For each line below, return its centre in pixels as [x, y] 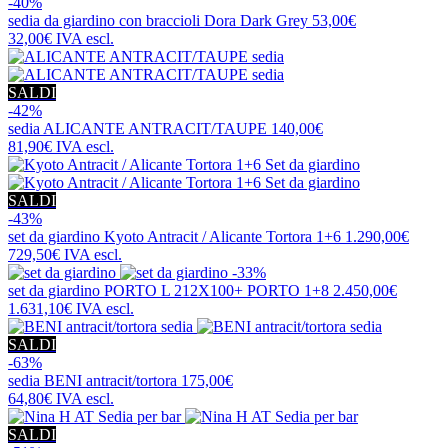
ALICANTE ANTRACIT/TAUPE [155, 128]
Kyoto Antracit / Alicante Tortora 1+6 [222, 236]
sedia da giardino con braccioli [106, 20]
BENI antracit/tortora [110, 380]
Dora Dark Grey [256, 20]
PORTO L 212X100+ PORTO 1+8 [216, 290]
